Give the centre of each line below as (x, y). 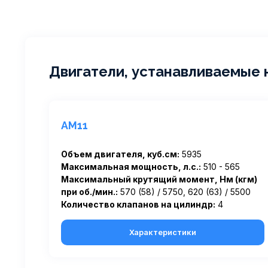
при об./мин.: (89, 192)
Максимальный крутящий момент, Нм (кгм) (159, 179)
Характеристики (163, 232)
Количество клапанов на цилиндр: (138, 204)
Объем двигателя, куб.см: (120, 154)
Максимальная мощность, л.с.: (131, 167)
